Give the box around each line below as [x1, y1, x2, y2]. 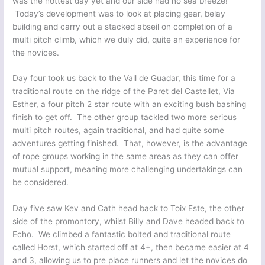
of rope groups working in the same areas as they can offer [12, 151, 239, 161]
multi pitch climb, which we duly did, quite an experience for [12, 34, 241, 44]
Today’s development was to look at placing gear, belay [12, 8, 226, 18]
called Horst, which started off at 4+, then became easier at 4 [12, 243, 250, 253]
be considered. [12, 177, 69, 188]
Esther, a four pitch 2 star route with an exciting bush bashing [12, 99, 247, 109]
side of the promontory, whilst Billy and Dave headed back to [12, 216, 245, 227]
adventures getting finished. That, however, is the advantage [12, 138, 248, 148]
